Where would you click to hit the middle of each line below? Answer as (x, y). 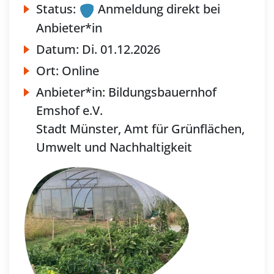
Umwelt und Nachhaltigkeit (114, 147)
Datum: (59, 49)
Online (80, 70)
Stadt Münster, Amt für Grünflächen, (140, 128)
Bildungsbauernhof (162, 92)
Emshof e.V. (69, 110)
